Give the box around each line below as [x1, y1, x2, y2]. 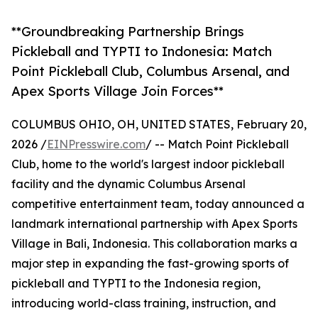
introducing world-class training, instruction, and [11, 296, 276, 311]
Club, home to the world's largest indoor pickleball [11, 157, 285, 172]
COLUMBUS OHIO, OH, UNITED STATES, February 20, [11, 117, 307, 132]
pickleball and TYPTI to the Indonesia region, [11, 276, 261, 291]
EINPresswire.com [47, 137, 146, 152]
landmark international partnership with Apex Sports [11, 216, 297, 231]
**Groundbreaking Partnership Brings [11, 23, 244, 40]
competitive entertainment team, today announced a [11, 197, 305, 212]
